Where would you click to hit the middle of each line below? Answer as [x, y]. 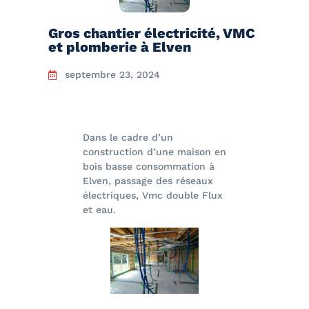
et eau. [99, 210]
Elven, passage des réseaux [148, 181]
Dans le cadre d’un [128, 138]
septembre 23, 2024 [112, 75]
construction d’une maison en [154, 152]
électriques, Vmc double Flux [153, 196]
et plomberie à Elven [120, 47]
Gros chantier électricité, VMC [152, 33]
